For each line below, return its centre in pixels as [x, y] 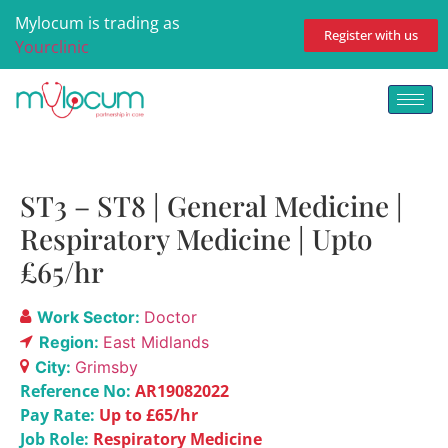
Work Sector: [90, 316]
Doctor [170, 316]
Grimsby [106, 366]
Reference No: [75, 390]
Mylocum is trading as [97, 23]
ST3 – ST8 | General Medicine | [211, 205]
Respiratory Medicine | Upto [196, 238]
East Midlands [156, 341]
